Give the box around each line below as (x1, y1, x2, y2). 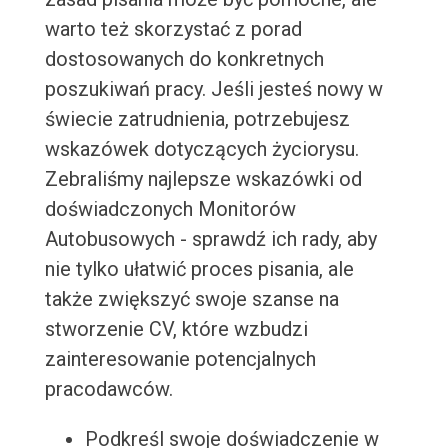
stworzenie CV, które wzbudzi (44, 317, 308, 342)
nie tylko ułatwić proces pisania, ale (44, 257, 354, 282)
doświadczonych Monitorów (44, 197, 296, 222)
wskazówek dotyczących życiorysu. (44, 137, 359, 162)
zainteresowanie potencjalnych (44, 347, 316, 372)
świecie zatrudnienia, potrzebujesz (44, 107, 350, 132)
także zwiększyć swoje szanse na (44, 287, 339, 312)
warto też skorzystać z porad (44, 17, 302, 42)
